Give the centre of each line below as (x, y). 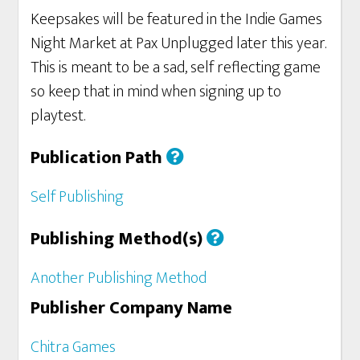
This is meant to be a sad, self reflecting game (176, 67)
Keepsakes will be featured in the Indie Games (177, 19)
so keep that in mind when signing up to (156, 91)
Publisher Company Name (132, 308)
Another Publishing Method (119, 278)
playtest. (58, 115)
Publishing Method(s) (119, 239)
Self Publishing (78, 196)
